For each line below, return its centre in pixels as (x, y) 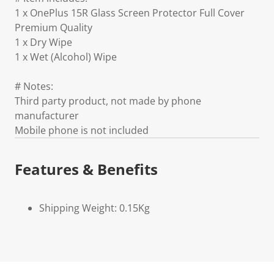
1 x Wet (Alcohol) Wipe (66, 57)
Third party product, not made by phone (108, 101)
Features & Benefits (86, 169)
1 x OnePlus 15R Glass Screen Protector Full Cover (130, 13)
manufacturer (47, 116)
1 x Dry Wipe (43, 42)
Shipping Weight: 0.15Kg (94, 208)
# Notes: (34, 86)
